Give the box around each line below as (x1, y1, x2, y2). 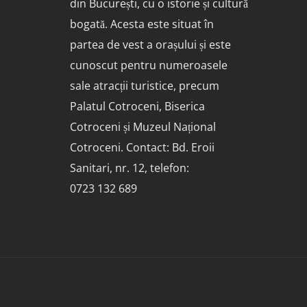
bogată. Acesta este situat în (70, 16, 214, 32)
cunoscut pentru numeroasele (70, 58, 228, 73)
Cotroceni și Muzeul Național (70, 119, 216, 135)
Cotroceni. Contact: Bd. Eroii (70, 140, 214, 156)
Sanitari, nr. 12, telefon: (70, 160, 189, 176)
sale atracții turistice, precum (70, 78, 219, 94)
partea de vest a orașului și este (70, 37, 231, 53)
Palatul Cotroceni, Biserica (70, 99, 205, 114)
